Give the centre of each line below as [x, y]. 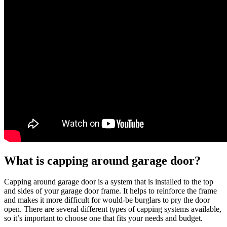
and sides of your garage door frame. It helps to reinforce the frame [110, 191]
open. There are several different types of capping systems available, [113, 209]
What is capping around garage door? [102, 160]
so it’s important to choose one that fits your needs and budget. [103, 218]
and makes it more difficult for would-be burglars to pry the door [107, 200]
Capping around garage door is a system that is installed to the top [109, 182]
